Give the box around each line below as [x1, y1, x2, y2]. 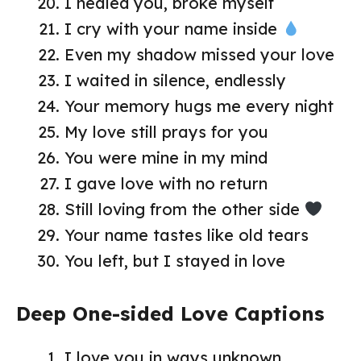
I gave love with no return [64, 172, 268, 193]
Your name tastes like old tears [64, 224, 309, 245]
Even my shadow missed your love [64, 44, 334, 64]
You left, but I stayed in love [64, 250, 285, 271]
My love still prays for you [64, 121, 268, 142]
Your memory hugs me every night [64, 95, 334, 116]
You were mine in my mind [64, 147, 268, 168]
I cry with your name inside [64, 18, 282, 39]
